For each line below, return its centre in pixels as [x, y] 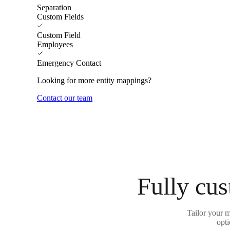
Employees [55, 44]
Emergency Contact [69, 63]
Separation [54, 7]
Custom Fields [60, 16]
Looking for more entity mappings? [94, 80]
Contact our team [65, 98]
